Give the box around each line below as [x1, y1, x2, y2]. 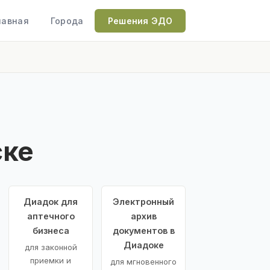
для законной [24, 242, 77, 252]
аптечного [27, 210, 75, 221]
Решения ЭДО [107, 15, 172, 26]
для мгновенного [110, 256, 177, 266]
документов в [112, 225, 175, 236]
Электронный [113, 196, 174, 207]
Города [50, 15, 84, 26]
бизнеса [32, 225, 69, 236]
